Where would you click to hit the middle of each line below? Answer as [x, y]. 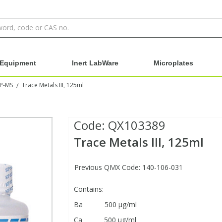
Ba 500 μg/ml [105, 205]
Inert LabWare [95, 63]
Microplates [174, 63]
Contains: [88, 189]
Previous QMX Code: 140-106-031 [128, 167]
